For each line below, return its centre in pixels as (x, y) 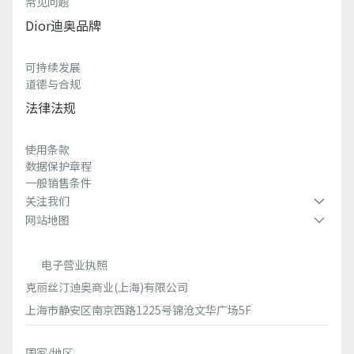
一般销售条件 (58, 183)
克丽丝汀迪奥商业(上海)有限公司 (107, 287)
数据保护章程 (58, 166)
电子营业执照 (74, 264)
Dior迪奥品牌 (63, 26)
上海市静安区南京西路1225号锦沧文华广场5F (138, 310)
